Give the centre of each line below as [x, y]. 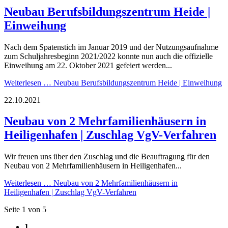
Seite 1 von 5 [25, 210]
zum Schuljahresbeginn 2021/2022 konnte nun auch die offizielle [108, 56]
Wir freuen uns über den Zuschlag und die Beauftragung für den [107, 157]
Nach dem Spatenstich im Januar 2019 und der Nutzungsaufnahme [111, 47]
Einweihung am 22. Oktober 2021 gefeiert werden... [88, 65]
